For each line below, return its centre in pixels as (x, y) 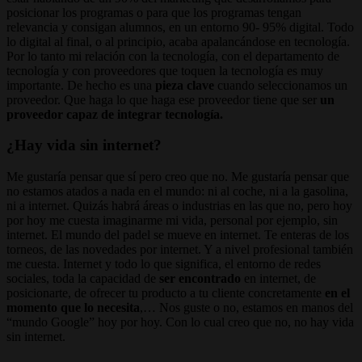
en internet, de (278, 278)
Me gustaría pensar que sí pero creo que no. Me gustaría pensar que (178, 176)
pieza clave (185, 85)
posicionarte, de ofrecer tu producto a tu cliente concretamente (166, 293)
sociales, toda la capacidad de (83, 278)
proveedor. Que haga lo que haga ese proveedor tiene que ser (163, 99)
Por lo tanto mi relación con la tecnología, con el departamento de (173, 56)
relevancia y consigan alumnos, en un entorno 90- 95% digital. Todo (180, 27)
